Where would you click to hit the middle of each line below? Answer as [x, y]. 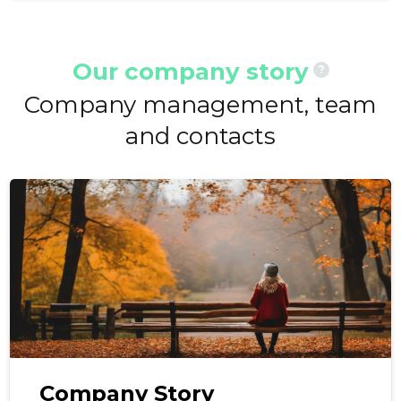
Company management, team [200, 105]
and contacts [200, 137]
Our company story [190, 72]
